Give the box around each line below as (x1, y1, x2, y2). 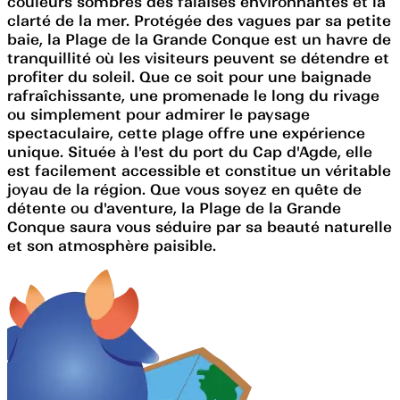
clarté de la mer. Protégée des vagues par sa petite (7, 11, 391, 29)
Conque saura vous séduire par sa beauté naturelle (7, 217, 392, 236)
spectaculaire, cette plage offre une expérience (7, 123, 365, 142)
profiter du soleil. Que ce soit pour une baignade (7, 67, 371, 86)
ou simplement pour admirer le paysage (7, 104, 310, 123)
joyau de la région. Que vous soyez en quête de (7, 179, 362, 198)
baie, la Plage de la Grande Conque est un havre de (7, 29, 391, 48)
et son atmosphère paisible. (7, 236, 216, 254)
